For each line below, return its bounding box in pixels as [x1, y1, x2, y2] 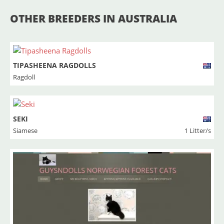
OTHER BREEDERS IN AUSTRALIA [10, 11, 177, 25]
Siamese [13, 126, 37, 135]
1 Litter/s [184, 126, 211, 135]
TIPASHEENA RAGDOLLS [13, 60, 96, 70]
